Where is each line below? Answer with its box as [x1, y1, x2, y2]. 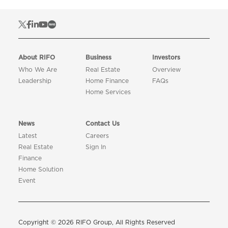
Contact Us [85, 121, 120, 127]
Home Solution [18, 166, 63, 173]
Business [85, 54, 111, 61]
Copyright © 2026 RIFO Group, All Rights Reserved [18, 219, 175, 225]
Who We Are [18, 67, 57, 73]
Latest [18, 133, 37, 139]
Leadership [18, 78, 51, 84]
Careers [85, 133, 109, 139]
